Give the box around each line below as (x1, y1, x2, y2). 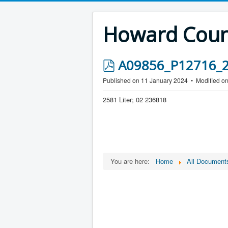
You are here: (110, 156, 154, 166)
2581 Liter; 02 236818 (103, 95, 166, 104)
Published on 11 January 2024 (103, 76, 189, 84)
